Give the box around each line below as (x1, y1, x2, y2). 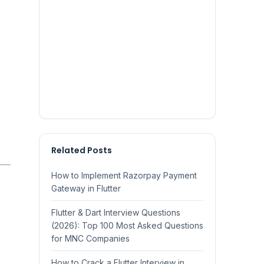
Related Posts (51, 144, 112, 156)
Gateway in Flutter (51, 183, 121, 193)
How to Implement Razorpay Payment (51, 170, 197, 180)
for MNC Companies (51, 233, 130, 243)
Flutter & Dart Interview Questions (51, 207, 180, 217)
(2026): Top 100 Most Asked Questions (51, 220, 203, 230)
